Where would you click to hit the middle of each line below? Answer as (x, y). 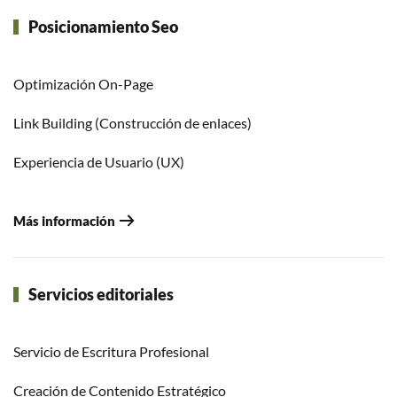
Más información (64, 220)
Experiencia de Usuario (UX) (99, 162)
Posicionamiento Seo (102, 27)
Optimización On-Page (83, 84)
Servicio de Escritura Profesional (111, 351)
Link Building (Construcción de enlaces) (132, 123)
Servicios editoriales (100, 294)
